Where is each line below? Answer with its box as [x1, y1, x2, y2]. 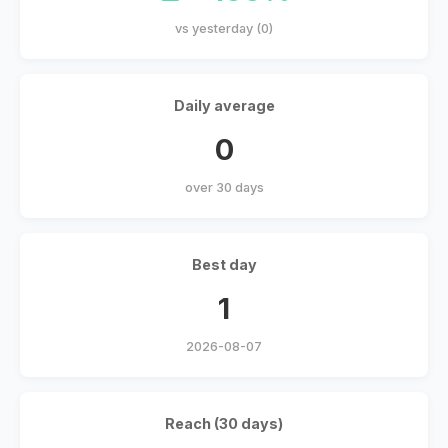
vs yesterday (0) [175, 21, 273, 37]
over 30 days [184, 180, 264, 196]
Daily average [173, 97, 275, 115]
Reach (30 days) [165, 415, 283, 433]
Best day [191, 256, 257, 274]
